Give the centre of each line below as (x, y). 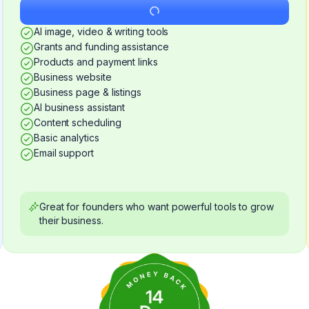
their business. (71, 220)
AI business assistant (80, 107)
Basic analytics (67, 138)
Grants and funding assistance (101, 47)
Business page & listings (88, 92)
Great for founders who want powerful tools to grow (157, 207)
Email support (64, 153)
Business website (73, 77)
